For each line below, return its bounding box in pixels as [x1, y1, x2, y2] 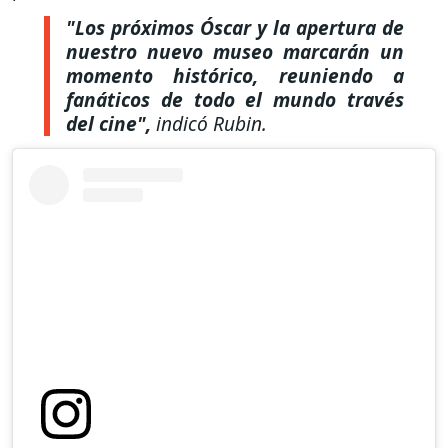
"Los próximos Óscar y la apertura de [66, 13, 404, 41]
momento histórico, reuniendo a [66, 61, 404, 89]
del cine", [66, 109, 151, 137]
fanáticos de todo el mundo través [66, 85, 404, 113]
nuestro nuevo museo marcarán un [66, 37, 404, 65]
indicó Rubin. [151, 109, 267, 137]
